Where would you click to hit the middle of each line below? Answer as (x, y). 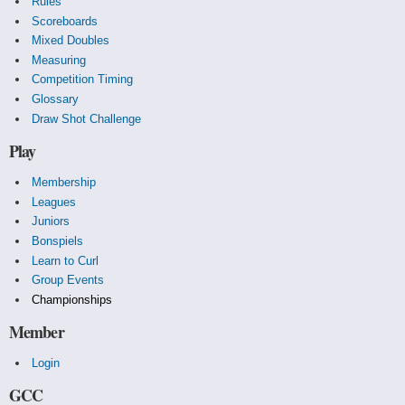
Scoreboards (64, 21)
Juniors (50, 221)
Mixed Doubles (70, 41)
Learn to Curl (65, 260)
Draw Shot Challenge (86, 118)
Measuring (58, 60)
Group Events (67, 280)
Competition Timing (82, 80)
